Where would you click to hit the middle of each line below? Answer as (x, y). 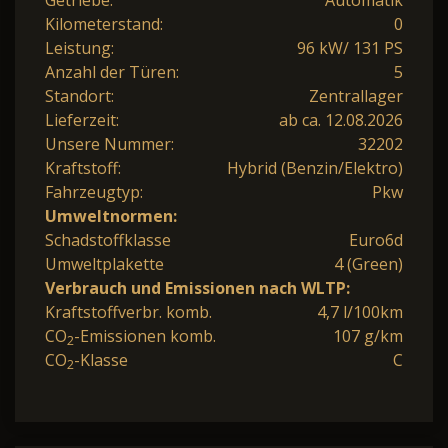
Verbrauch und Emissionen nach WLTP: (197, 287)
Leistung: (79, 47)
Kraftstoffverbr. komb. (128, 311)
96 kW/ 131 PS (350, 47)
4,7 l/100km (360, 311)
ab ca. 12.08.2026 (341, 119)
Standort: (79, 95)
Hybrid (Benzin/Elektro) (315, 167)
